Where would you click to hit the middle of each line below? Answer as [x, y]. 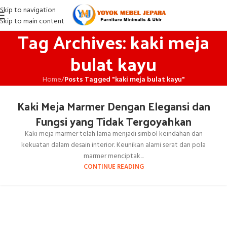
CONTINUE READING [113, 167]
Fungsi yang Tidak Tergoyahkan [113, 121]
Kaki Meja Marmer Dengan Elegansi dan [113, 106]
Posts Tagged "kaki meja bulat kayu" [124, 80]
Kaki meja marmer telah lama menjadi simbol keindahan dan [113, 134]
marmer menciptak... [113, 156]
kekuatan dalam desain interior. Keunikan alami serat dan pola [113, 145]
